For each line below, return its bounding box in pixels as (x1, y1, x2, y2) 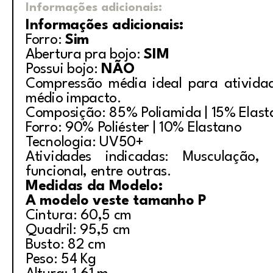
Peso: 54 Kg (26, 252, 96, 267)
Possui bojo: (26, 62, 102, 77)
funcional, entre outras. (26, 165, 171, 179)
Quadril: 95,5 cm (26, 223, 131, 238)
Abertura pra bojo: (26, 48, 144, 62)
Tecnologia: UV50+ (26, 135, 144, 150)
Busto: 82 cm (26, 238, 106, 252)
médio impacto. (26, 91, 121, 106)
